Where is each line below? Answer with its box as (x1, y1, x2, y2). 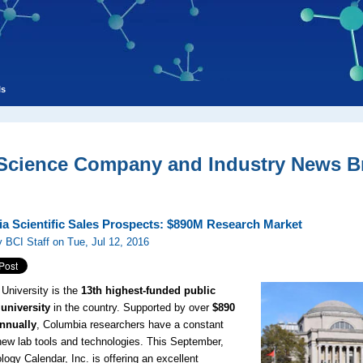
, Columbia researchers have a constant (36, 318, 224, 331)
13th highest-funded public (81, 284, 216, 297)
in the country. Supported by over (50, 301, 213, 314)
